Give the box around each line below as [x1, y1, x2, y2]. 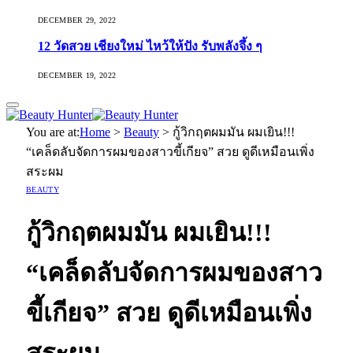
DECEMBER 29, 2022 [38, 16, 117, 25]
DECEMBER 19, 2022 [38, 70, 117, 80]
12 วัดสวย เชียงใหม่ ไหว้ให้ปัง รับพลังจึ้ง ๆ [38, 39, 262, 54]
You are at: [26, 124, 80, 139]
